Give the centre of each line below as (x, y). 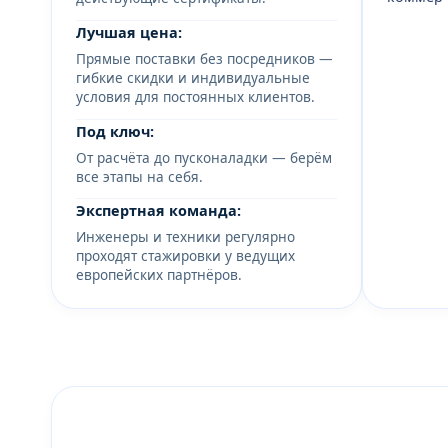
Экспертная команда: (158, 211)
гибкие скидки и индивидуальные (193, 78)
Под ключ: (115, 131)
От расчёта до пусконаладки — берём (204, 157)
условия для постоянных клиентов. (195, 97)
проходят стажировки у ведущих (185, 256)
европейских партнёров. (159, 275)
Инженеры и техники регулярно (185, 237)
